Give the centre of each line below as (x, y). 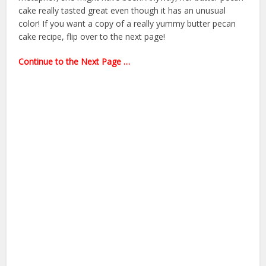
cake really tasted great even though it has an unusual (122, 11)
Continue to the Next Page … (75, 62)
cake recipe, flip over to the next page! (92, 37)
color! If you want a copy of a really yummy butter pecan (127, 24)
